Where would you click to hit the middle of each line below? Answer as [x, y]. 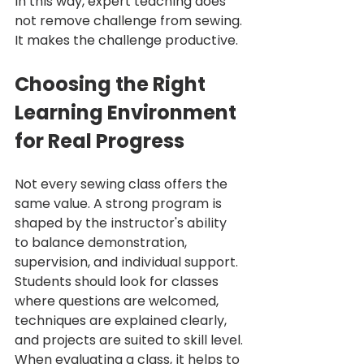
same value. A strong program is [120, 204]
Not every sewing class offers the [123, 184]
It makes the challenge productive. [126, 41]
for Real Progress [100, 141]
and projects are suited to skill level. [129, 340]
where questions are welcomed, [118, 301]
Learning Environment [128, 113]
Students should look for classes [118, 282]
